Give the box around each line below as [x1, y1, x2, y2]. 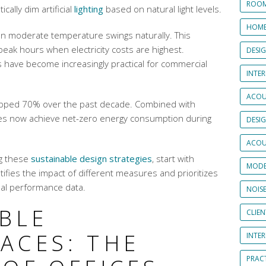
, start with [152, 153, 194, 164]
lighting [74, 3, 103, 15]
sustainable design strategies [31, 153, 152, 164]
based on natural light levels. [103, 3, 221, 15]
